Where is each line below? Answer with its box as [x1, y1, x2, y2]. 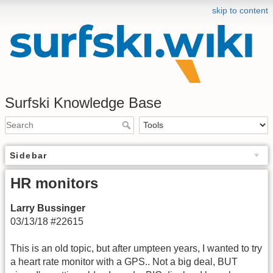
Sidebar [10, 150, 48, 160]
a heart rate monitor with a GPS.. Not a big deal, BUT [10, 257, 238, 268]
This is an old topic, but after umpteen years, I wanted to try [10, 243, 262, 254]
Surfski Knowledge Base [5, 94, 161, 111]
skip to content [212, 5, 268, 15]
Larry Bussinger [10, 202, 85, 213]
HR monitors [10, 174, 98, 191]
